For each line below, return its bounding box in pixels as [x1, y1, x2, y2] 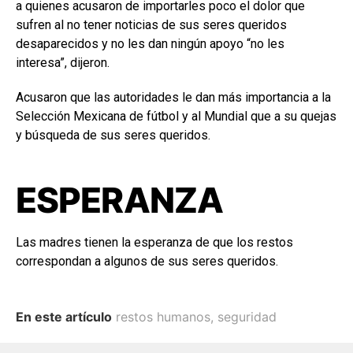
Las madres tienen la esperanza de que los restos [16, 235, 293, 251]
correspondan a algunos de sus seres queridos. [16, 254, 278, 269]
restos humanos [116, 309, 210, 325]
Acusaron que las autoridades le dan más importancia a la [16, 90, 331, 106]
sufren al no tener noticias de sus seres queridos [16, 17, 287, 33]
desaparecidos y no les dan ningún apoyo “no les [16, 36, 284, 52]
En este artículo [16, 309, 112, 325]
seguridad [217, 309, 277, 325]
